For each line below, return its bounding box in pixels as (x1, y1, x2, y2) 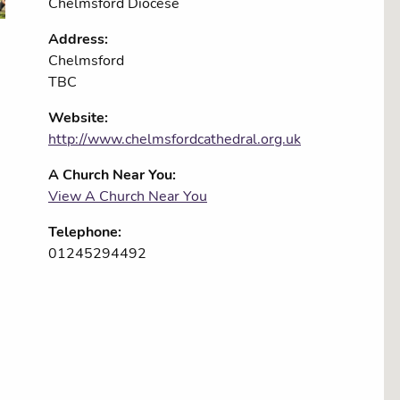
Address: (48, 29, 108, 49)
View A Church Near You (48, 187, 207, 206)
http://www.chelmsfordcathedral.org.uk (48, 129, 301, 149)
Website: (48, 108, 108, 128)
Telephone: (48, 222, 121, 242)
